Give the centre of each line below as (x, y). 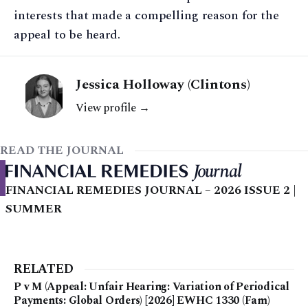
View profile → (113, 108)
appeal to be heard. (67, 34)
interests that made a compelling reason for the (146, 15)
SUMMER (34, 209)
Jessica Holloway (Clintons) (163, 84)
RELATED (44, 269)
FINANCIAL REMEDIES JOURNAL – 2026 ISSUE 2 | (151, 190)
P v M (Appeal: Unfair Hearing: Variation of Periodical (152, 286)
